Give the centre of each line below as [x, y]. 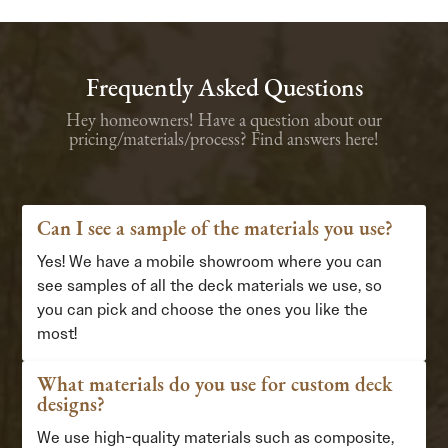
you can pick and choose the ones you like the [203, 309]
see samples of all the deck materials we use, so [210, 285]
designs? [71, 406]
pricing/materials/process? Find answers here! [224, 140]
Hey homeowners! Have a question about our [224, 121]
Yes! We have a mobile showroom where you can [210, 261]
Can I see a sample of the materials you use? [215, 230]
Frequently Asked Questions [224, 89]
